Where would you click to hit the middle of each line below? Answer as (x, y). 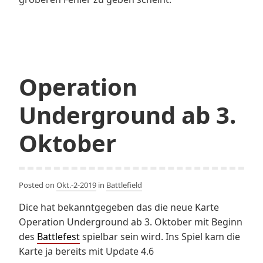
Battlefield (124, 185)
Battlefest (58, 236)
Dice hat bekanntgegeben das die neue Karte (119, 207)
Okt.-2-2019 (76, 185)
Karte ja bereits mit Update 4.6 (86, 251)
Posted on (38, 185)
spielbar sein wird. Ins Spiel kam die (160, 236)
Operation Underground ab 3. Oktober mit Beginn (131, 222)
